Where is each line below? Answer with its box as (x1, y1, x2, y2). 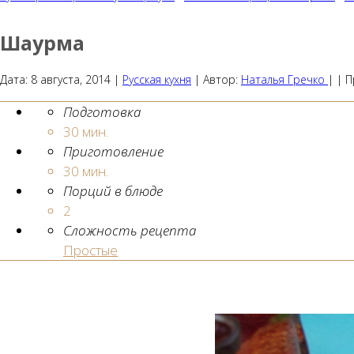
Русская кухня (122, 72, 191, 87)
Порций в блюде (63, 182, 163, 200)
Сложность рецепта (63, 221, 196, 239)
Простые (63, 241, 118, 259)
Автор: (203, 72, 241, 87)
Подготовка (63, 103, 141, 121)
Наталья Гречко (241, 72, 325, 87)
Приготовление (63, 142, 164, 160)
